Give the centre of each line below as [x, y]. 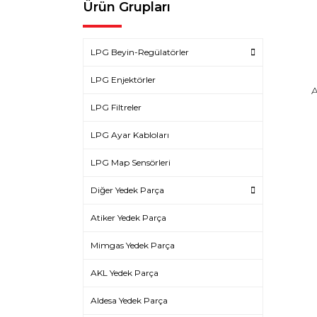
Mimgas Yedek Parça [133, 245]
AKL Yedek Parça [125, 273]
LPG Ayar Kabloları [130, 135]
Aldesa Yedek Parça [129, 300]
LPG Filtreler [116, 107]
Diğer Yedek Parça [127, 190]
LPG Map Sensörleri [131, 162]
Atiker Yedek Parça [128, 218]
